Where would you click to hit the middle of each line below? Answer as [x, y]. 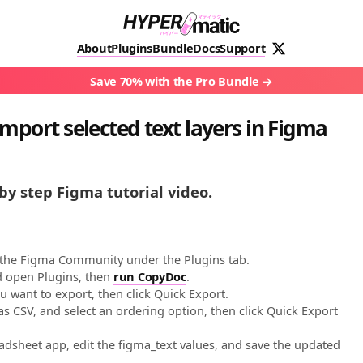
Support [243, 48]
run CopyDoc [150, 277]
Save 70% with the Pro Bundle [175, 81]
